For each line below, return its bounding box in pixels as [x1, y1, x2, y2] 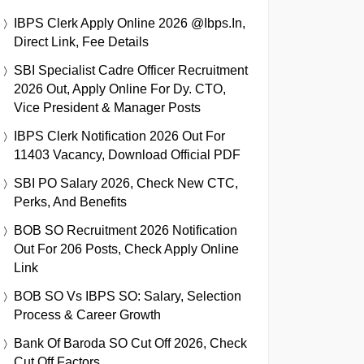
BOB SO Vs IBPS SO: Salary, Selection [14, 288, 241, 303]
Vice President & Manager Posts [14, 100, 201, 115]
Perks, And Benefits [14, 194, 127, 209]
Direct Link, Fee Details [14, 34, 149, 49]
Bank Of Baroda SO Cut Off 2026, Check [14, 336, 247, 350]
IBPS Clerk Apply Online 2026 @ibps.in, [14, 15, 245, 30]
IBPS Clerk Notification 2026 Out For [14, 128, 225, 143]
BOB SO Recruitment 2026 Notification [14, 223, 237, 237]
